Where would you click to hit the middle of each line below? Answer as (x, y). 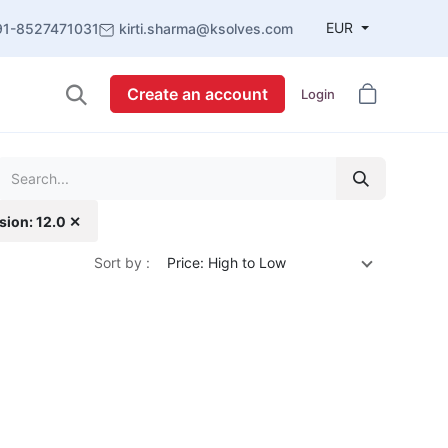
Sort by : (122, 263)
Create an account (197, 94)
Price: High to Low (226, 263)
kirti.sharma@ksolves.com (206, 29)
